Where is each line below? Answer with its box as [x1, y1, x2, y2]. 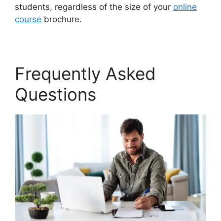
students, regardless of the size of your [15, 1, 173, 12]
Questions [15, 83, 96, 105]
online [173, 1, 197, 12]
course [15, 14, 41, 24]
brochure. [41, 14, 82, 24]
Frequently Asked [15, 63, 156, 84]
